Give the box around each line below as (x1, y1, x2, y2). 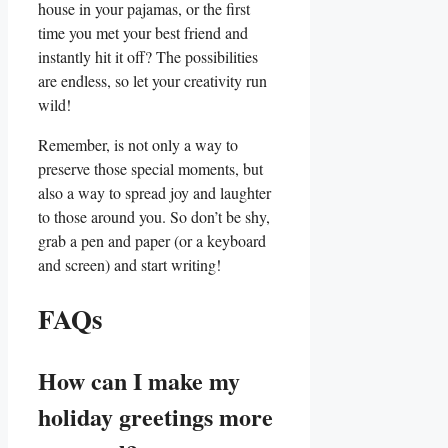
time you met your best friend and (38, 21, 248, 43)
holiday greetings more (38, 399, 273, 434)
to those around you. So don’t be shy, (38, 205, 270, 227)
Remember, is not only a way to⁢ (38, 133, 238, 155)
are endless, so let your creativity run (38, 69, 267, 91)
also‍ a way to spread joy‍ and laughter (38, 181, 271, 203)
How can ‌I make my (38, 363, 240, 398)
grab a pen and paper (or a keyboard (38, 229, 266, 251)
